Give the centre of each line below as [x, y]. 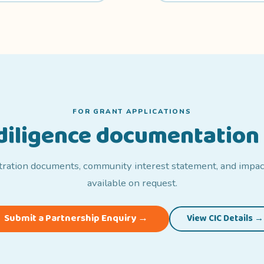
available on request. [132, 183]
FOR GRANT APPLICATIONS [132, 111]
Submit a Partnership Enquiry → [76, 219]
